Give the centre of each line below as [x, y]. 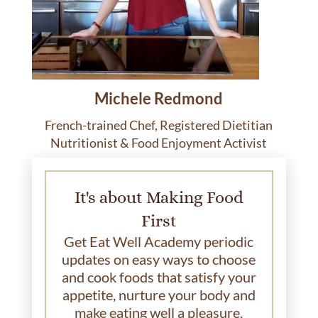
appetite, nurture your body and [159, 294]
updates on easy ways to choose [159, 259]
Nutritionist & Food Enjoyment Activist [159, 142]
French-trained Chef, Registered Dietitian [159, 125]
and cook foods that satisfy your [159, 276]
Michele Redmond [159, 98]
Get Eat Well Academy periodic [159, 241]
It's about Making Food [159, 197]
